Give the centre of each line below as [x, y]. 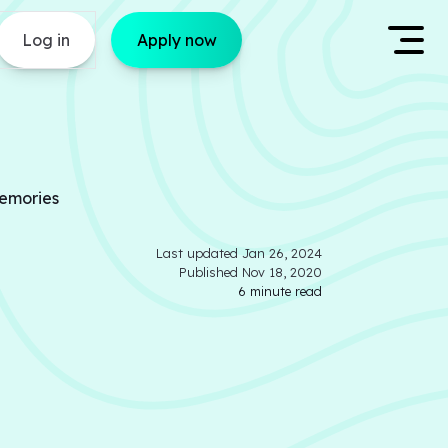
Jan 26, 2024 [282, 253]
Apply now [176, 40]
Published [210, 272]
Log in [45, 40]
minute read [284, 291]
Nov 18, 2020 [282, 272]
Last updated [199, 253]
